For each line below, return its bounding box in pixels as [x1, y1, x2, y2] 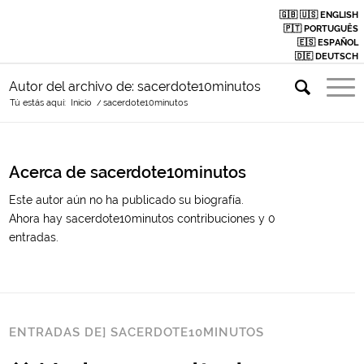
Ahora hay [9, 211, 67, 225]
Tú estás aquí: [10, 97, 67, 108]
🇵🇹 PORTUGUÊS [283, 24, 358, 34]
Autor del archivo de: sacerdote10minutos [9, 79, 262, 94]
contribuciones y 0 [174, 211, 276, 225]
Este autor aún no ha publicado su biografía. [9, 193, 245, 206]
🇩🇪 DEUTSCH [294, 51, 358, 62]
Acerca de [9, 162, 91, 182]
